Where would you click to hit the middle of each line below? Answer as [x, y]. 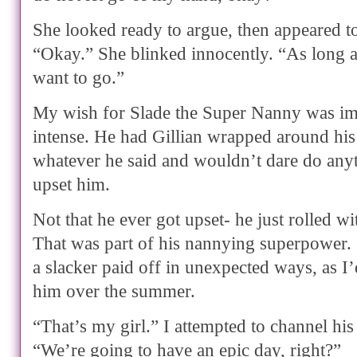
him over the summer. [114, 291]
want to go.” [78, 78]
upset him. [71, 184]
